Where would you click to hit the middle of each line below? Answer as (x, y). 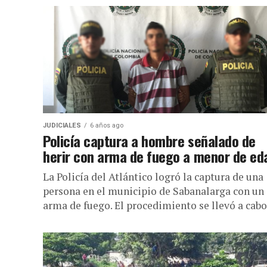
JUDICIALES (62, 125)
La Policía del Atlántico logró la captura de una (153, 177)
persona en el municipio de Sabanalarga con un (153, 191)
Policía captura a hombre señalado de (149, 141)
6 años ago (107, 125)
